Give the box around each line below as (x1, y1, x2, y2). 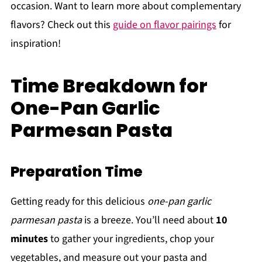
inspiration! (10, 36, 61, 51)
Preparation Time (10, 161, 143, 182)
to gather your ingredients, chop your (47, 232, 214, 247)
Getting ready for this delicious (10, 194, 147, 209)
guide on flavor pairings (112, 18, 216, 33)
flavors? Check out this (10, 18, 113, 33)
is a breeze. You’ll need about (81, 213, 216, 228)
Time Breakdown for (10, 73, 208, 99)
